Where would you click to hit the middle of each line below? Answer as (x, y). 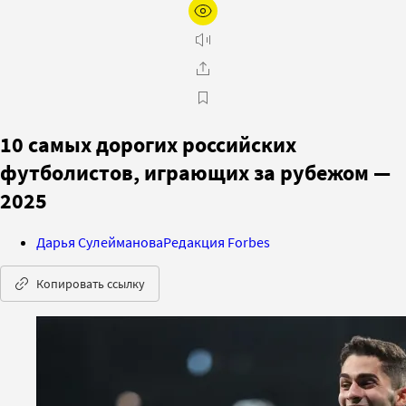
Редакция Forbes (217, 242)
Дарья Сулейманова (100, 242)
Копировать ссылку (91, 283)
